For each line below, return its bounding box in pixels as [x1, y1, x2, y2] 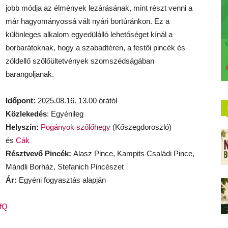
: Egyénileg [47, 109, 83, 118]
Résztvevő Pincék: [6, 149, 71, 158]
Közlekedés [6, 109, 47, 118]
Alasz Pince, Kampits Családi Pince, [71, 149, 194, 158]
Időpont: [6, 96, 36, 105]
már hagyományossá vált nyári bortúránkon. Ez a [6, 17, 169, 25]
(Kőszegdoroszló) [110, 123, 172, 131]
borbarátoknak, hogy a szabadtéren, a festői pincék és [6, 43, 185, 52]
